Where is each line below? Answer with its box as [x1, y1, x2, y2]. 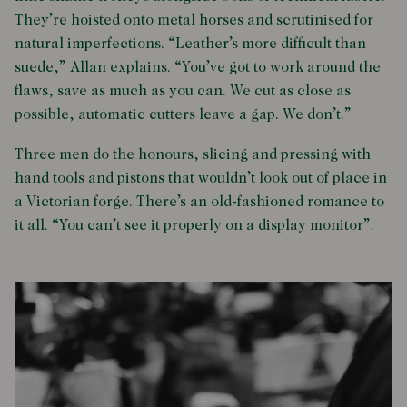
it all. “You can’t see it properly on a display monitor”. [15, 219, 374, 233]
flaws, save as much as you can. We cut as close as [15, 84, 351, 99]
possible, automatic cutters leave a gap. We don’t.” [15, 108, 352, 123]
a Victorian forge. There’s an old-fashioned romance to [15, 195, 384, 210]
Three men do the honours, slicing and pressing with [15, 148, 371, 163]
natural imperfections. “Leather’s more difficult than [15, 37, 366, 52]
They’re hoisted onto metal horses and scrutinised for [15, 14, 373, 28]
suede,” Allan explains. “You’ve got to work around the [15, 61, 381, 75]
